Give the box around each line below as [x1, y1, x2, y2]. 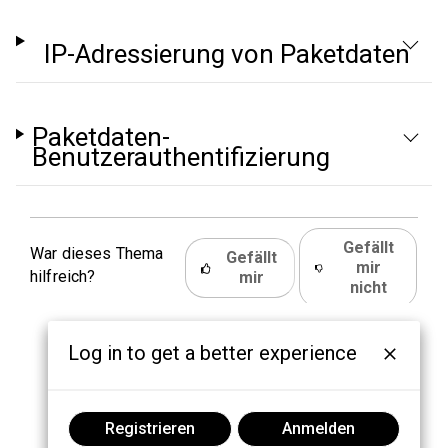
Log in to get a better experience [68, 341, 358, 366]
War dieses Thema [30, 244, 164, 263]
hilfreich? [30, 267, 96, 286]
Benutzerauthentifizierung [31, 142, 330, 172]
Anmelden [281, 419, 355, 438]
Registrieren [104, 419, 195, 438]
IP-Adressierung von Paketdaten [43, 39, 410, 69]
